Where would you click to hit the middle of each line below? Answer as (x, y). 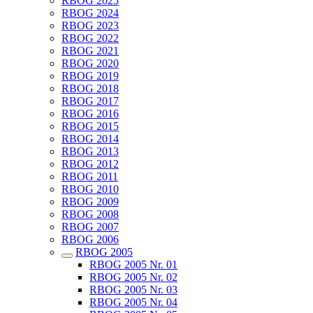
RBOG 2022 (90, 38)
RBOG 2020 (90, 63)
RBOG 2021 (90, 51)
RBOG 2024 (90, 13)
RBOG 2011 (90, 176)
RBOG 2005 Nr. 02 (133, 277)
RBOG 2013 (90, 151)
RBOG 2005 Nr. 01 (133, 264)
